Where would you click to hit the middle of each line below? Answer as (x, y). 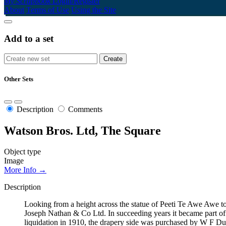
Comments (85, 109)
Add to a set (29, 38)
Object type (22, 152)
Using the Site (94, 10)
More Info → (25, 170)
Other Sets (19, 79)
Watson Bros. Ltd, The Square (82, 130)
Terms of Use (48, 10)
